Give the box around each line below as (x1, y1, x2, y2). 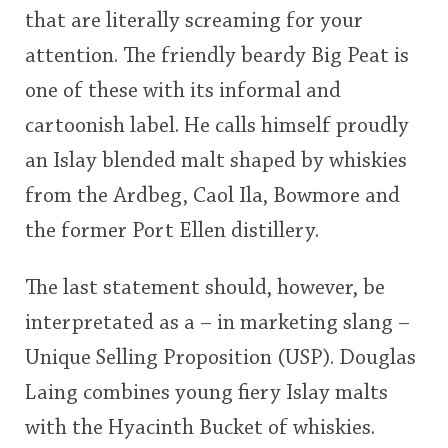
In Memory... (102, 64, 195, 87)
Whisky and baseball (102, 148, 255, 171)
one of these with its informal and (25, 80, 341, 103)
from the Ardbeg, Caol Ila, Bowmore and (25, 185, 400, 208)
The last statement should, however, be (25, 277, 385, 300)
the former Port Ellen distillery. (25, 220, 319, 243)
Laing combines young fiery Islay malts (25, 382, 388, 405)
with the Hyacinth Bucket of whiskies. (25, 417, 375, 440)
